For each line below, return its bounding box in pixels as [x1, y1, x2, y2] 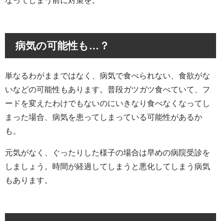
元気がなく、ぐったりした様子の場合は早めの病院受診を [5, 148, 210, 157]
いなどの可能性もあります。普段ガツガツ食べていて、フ [5, 85, 210, 94]
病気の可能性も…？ [15, 40, 110, 51]
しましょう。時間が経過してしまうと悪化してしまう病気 [5, 162, 210, 171]
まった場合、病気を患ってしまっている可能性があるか [5, 113, 202, 121]
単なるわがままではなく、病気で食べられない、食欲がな [5, 72, 210, 80]
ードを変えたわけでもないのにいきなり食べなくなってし [5, 99, 210, 108]
